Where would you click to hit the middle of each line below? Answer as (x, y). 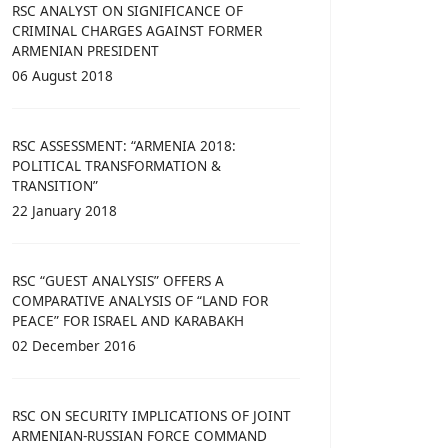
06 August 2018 (62, 76)
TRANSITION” (55, 186)
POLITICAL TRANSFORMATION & (116, 166)
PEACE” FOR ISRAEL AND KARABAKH (128, 321)
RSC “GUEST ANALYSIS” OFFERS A (118, 281)
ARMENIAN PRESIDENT (85, 51)
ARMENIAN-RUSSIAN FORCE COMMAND (139, 436)
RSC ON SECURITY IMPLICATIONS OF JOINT (151, 416)
